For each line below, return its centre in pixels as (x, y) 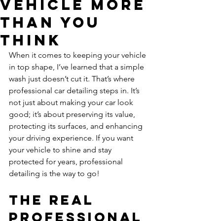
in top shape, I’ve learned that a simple (77, 67)
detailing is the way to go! (54, 173)
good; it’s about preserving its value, (73, 114)
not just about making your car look (72, 102)
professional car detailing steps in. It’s (75, 91)
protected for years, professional (67, 162)
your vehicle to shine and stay (61, 150)
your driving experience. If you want (72, 138)
